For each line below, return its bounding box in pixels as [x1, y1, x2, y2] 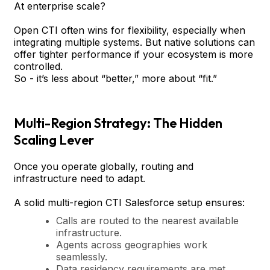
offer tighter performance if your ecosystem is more [14, 48, 253, 60]
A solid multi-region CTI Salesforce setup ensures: [14, 196, 245, 209]
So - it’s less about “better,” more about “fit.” [14, 72, 217, 84]
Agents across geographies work [56, 238, 207, 251]
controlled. [14, 60, 63, 72]
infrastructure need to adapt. [14, 172, 145, 184]
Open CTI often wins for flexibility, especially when [14, 24, 245, 36]
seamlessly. [56, 250, 107, 263]
